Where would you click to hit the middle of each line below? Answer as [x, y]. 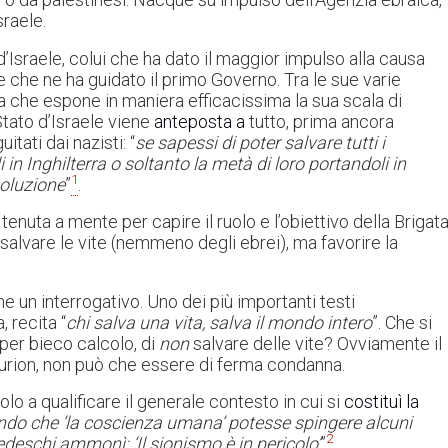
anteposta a [199, 121]
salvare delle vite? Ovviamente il [315, 343]
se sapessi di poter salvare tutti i [260, 142]
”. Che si [402, 322]
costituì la [381, 402]
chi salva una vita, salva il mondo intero [219, 322]
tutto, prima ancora [319, 121]
